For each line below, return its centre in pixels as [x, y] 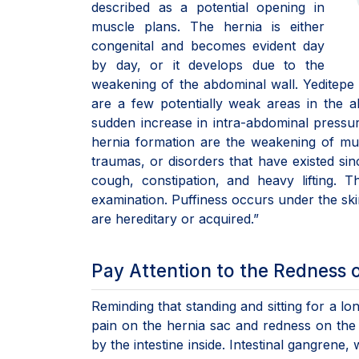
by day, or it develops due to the [208, 65]
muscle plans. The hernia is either [208, 26]
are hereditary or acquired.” [175, 219]
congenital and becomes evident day [208, 46]
